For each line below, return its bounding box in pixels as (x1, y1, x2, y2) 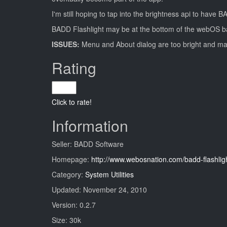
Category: (52, 169, 85, 179)
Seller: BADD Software (52, 139, 124, 149)
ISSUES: (52, 39, 82, 49)
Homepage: (52, 154, 91, 164)
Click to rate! (52, 97, 92, 107)
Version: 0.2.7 (52, 200, 96, 210)
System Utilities (85, 169, 134, 179)
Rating (52, 57, 96, 79)
